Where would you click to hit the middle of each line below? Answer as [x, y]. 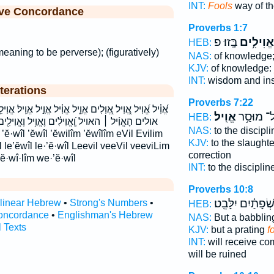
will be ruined [217, 254]
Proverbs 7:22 [220, 102]
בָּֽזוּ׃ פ [225, 42]
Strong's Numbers [108, 203]
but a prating [238, 230]
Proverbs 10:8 [220, 189]
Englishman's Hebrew [105, 215]
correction [209, 155]
